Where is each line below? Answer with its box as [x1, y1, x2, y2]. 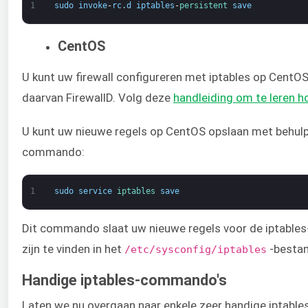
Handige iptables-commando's [22, 272, 227, 289]
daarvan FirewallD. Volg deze [22, 91, 173, 105]
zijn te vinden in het [22, 242, 124, 256]
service [78, 186, 112, 196]
